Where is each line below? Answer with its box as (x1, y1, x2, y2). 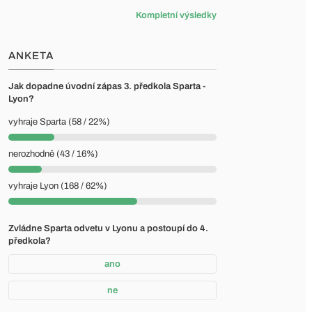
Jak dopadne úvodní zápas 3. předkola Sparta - (8, 81, 205, 91)
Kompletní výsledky (136, 10, 217, 20)
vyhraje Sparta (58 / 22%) (8, 117, 110, 127)
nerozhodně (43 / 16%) (8, 149, 98, 159)
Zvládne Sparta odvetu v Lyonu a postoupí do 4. (8, 224, 208, 233)
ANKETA (8, 50, 54, 61)
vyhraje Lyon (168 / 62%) (8, 181, 107, 191)
